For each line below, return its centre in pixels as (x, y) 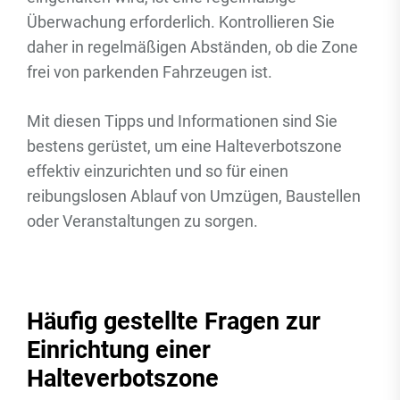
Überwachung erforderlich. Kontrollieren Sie (181, 22)
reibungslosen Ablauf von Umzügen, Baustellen (194, 196)
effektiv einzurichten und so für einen (158, 171)
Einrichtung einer (119, 350)
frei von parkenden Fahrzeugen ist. (150, 72)
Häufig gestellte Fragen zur (174, 321)
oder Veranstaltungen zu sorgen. (142, 221)
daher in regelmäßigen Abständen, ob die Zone (192, 47)
